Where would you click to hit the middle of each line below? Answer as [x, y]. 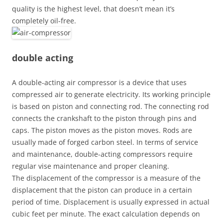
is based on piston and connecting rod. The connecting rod [111, 106]
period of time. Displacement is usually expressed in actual [111, 202]
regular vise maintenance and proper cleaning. [91, 166]
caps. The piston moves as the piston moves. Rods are [102, 130]
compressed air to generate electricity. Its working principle [111, 94]
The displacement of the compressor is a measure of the [106, 178]
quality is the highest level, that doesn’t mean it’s [93, 9]
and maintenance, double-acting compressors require [102, 154]
